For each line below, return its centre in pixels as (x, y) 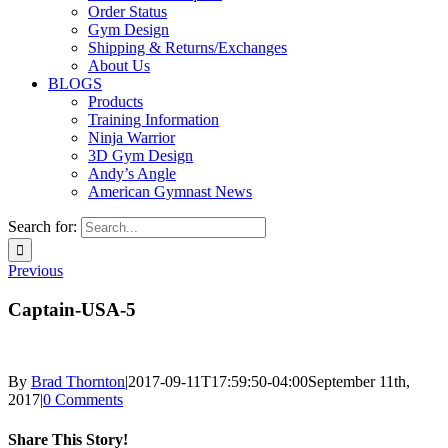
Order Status (127, 11)
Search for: (42, 226)
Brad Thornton (78, 382)
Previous (35, 270)
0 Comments (83, 400)
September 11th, (359, 382)
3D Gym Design (140, 155)
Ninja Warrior (131, 137)
